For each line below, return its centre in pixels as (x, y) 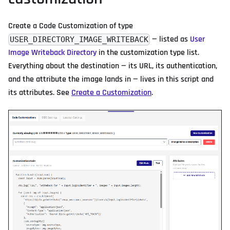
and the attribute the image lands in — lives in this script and (111, 80)
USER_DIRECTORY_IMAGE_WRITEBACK (79, 39)
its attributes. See (40, 93)
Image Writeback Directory (52, 53)
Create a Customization (111, 93)
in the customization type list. (148, 53)
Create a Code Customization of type (71, 26)
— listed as (170, 40)
